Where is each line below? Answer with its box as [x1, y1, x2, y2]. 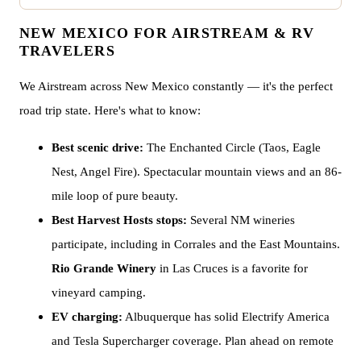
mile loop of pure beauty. [52, 188, 178, 202]
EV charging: [52, 309, 122, 323]
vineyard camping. [52, 284, 146, 299]
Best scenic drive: [52, 139, 143, 154]
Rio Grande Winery [52, 260, 156, 275]
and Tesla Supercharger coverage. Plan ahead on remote [52, 333, 334, 347]
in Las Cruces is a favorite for [156, 260, 308, 275]
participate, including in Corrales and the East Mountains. [52, 236, 340, 251]
